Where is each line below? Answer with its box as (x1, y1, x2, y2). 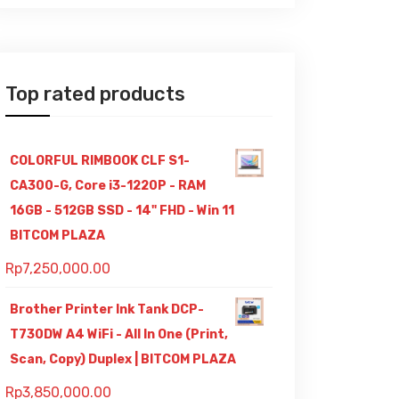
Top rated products (5, 82, 185, 106)
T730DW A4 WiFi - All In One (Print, (10, 327, 228, 342)
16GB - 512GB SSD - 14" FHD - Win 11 (10, 203, 234, 218)
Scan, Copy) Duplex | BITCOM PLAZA (10, 352, 236, 367)
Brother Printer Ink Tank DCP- (10, 302, 204, 317)
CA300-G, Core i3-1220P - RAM (10, 178, 206, 193)
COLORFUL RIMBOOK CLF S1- (10, 153, 190, 168)
